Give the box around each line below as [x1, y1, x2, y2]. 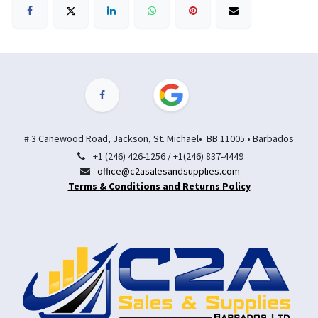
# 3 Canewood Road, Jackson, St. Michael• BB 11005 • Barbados [24, 131, 294, 145]
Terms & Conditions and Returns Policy [67, 179, 251, 192]
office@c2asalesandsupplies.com [97, 164, 240, 177]
